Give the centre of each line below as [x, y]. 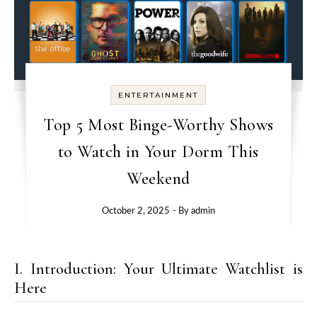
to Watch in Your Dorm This [158, 152]
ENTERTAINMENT [158, 95]
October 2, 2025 [136, 211]
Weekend [158, 179]
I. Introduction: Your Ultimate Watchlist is [158, 269]
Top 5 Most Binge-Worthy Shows [158, 125]
